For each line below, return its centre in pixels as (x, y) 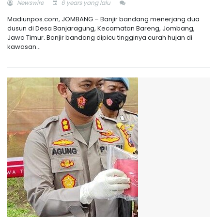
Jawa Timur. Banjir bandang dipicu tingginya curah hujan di (100, 37)
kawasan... (24, 46)
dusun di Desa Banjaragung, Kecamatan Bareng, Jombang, (101, 28)
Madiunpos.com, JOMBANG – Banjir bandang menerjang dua (103, 19)
